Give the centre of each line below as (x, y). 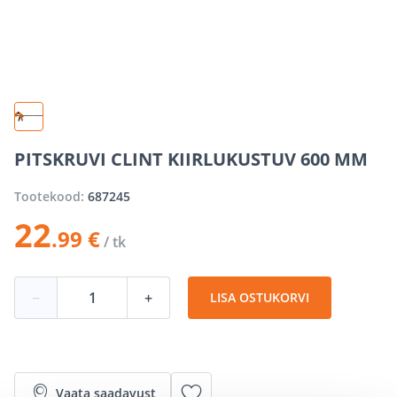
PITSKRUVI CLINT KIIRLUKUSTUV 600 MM (191, 159)
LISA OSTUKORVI (260, 297)
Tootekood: (51, 196)
